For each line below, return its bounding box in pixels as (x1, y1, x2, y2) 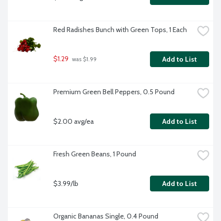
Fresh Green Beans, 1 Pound (53, 149, 136, 159)
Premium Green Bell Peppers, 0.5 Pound (53, 87, 175, 97)
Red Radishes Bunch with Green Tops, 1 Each (53, 25, 187, 35)
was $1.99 (71, 56, 97, 63)
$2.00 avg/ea (53, 116, 94, 126)
